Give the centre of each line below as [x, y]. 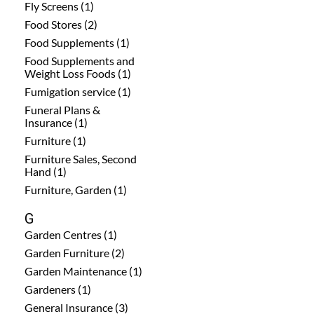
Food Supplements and [80, 60]
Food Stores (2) [61, 24]
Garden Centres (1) [71, 234]
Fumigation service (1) [78, 91]
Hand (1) [46, 171]
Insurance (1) [56, 122]
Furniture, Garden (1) [76, 189]
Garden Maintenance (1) [83, 271]
